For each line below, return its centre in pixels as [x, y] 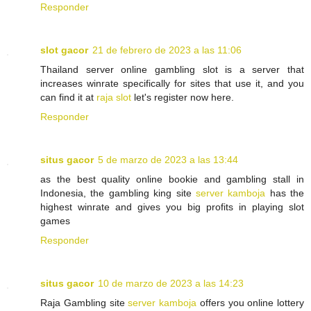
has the [285, 193]
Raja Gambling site [84, 302]
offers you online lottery [250, 302]
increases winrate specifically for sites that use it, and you [172, 83]
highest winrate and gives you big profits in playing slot [172, 207]
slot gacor [64, 50]
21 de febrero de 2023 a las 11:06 [167, 50]
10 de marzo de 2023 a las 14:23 [171, 283]
